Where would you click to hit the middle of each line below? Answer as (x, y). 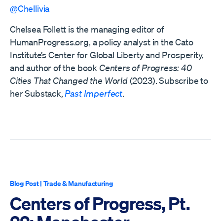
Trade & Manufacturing (78, 183)
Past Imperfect (93, 93)
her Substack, (37, 93)
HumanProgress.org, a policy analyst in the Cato (102, 42)
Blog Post (24, 183)
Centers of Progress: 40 (145, 67)
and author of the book (55, 67)
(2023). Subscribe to (168, 80)
